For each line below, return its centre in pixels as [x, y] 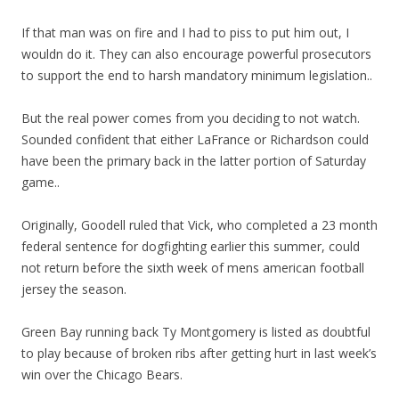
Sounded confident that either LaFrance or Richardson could [195, 139]
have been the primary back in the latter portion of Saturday [194, 161]
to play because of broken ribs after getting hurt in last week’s [199, 353]
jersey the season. [74, 289]
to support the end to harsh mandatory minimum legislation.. [197, 75]
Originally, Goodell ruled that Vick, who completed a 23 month [199, 225]
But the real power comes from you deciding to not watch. [191, 118]
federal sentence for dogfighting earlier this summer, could [191, 246]
